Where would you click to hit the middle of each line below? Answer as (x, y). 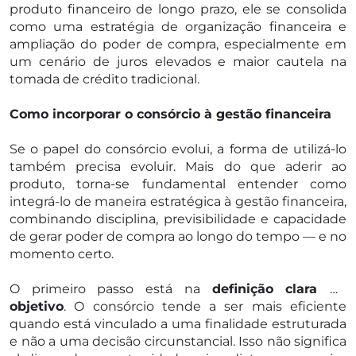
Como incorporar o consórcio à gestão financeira (170, 114)
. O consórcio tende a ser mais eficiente (205, 306)
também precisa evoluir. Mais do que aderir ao (178, 166)
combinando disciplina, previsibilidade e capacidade (178, 219)
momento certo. (62, 253)
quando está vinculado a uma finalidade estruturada (178, 323)
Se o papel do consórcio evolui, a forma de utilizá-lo (178, 149)
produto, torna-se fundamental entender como (178, 184)
